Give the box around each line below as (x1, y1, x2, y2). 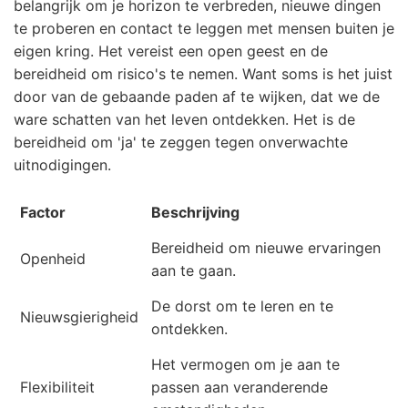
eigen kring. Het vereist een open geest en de (14, 42, 328, 61)
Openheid (20, 250, 86, 269)
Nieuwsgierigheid (20, 308, 138, 327)
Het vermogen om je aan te (151, 355, 340, 374)
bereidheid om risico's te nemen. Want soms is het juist (14, 65, 393, 84)
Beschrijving (151, 203, 240, 222)
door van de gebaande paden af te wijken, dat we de (14, 87, 380, 107)
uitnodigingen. (14, 156, 111, 175)
